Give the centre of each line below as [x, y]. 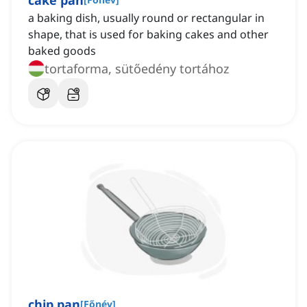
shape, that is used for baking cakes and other [148, 35]
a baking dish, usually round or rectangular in [146, 18]
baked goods [62, 51]
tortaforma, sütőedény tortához [137, 69]
